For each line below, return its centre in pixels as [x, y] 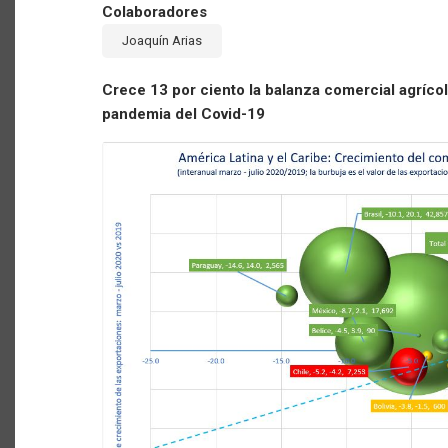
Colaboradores [154, 12]
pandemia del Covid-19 [183, 114]
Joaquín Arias [162, 40]
